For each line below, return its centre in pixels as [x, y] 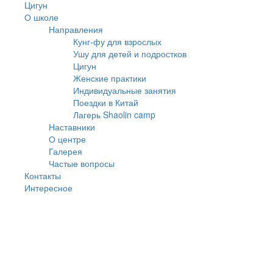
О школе [41, 17]
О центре [67, 139]
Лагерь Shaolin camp [114, 115]
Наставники [72, 127]
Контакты [43, 176]
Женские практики [110, 78]
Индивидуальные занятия [125, 90]
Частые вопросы [82, 164]
